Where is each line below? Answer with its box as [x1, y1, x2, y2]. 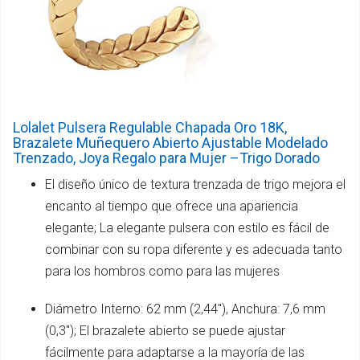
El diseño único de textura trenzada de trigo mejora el [45, 177, 346, 193]
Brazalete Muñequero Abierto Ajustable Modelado [13, 134, 328, 152]
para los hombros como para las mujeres [45, 264, 280, 280]
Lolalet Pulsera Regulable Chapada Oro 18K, [13, 119, 287, 137]
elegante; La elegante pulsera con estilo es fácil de [45, 220, 329, 236]
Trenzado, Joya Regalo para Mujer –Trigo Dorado [13, 149, 320, 167]
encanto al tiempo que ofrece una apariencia [45, 198, 298, 215]
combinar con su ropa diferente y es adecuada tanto [45, 242, 342, 258]
